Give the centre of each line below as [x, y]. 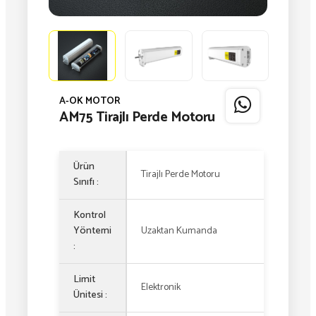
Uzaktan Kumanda [180, 231]
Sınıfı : [86, 182]
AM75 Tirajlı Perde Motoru [137, 117]
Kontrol [90, 215]
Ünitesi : [90, 295]
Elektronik [161, 287]
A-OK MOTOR [90, 101]
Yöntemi [92, 231]
